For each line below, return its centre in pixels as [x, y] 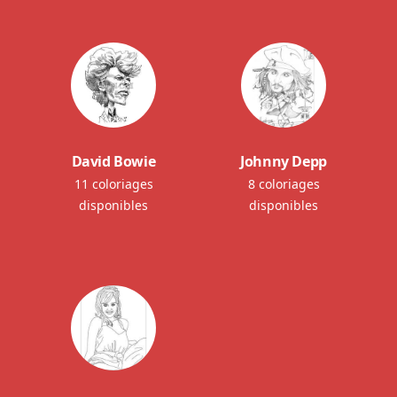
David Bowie [113, 162]
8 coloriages [284, 184]
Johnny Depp [284, 162]
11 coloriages [113, 184]
